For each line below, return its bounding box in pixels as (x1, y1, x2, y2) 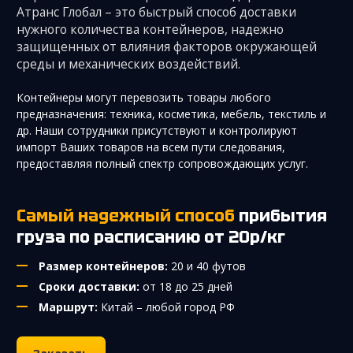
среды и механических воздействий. (17, 54, 240, 72)
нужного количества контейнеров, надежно (17, 20, 284, 38)
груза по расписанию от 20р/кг (17, 225, 285, 247)
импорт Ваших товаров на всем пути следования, (17, 139, 285, 154)
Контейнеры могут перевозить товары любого (17, 89, 271, 105)
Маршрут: (39, 299, 98, 314)
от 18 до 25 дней (143, 278, 232, 294)
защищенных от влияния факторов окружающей (17, 37, 317, 55)
